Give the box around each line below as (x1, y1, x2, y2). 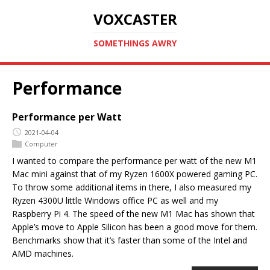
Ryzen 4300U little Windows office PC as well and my (12, 195, 218, 207)
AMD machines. (12, 248, 74, 260)
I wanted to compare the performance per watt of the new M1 (12, 155, 257, 167)
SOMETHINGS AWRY (93, 37, 177, 49)
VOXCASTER (93, 9, 177, 29)
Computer (25, 139, 58, 148)
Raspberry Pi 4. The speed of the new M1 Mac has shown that (12, 208, 255, 220)
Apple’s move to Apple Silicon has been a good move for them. (12, 221, 257, 233)
